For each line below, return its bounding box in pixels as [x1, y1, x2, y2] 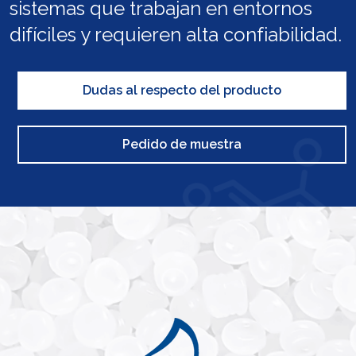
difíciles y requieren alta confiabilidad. [10, 22, 342, 46]
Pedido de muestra [122, 136, 242, 152]
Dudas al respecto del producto [83, 82, 281, 98]
